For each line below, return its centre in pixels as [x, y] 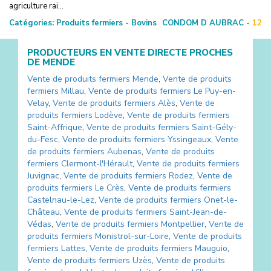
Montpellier [183, 224]
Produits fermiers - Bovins [105, 23]
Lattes [73, 248]
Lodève [109, 115]
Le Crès [109, 188]
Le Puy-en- [215, 91]
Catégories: [31, 23]
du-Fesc [43, 139]
